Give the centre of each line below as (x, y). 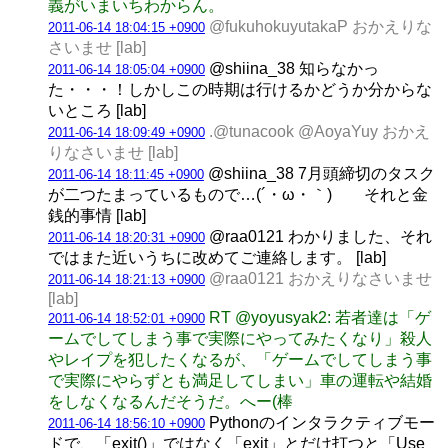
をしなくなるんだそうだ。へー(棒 (170, 401)
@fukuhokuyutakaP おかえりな (320, 26)
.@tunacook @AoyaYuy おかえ (319, 131)
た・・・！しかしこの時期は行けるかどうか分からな (240, 89)
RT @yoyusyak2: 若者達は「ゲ (320, 317)
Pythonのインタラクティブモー (320, 422)
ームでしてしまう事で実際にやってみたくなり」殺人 (240, 338)
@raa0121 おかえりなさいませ (320, 278)
